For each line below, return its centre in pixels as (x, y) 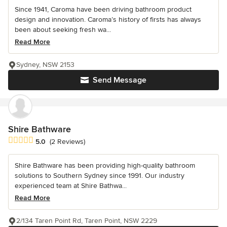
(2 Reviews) (67, 141)
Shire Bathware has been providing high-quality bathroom (105, 165)
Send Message (120, 80)
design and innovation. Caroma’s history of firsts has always (108, 19)
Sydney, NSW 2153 (45, 64)
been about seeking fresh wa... (63, 29)
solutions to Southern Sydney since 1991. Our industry (100, 175)
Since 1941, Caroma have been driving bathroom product (103, 9)
